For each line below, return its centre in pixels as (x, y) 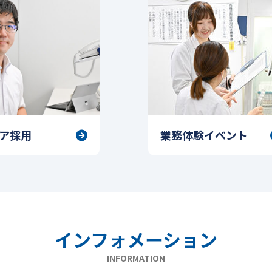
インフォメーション (136, 240)
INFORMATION (136, 258)
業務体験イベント (204, 135)
